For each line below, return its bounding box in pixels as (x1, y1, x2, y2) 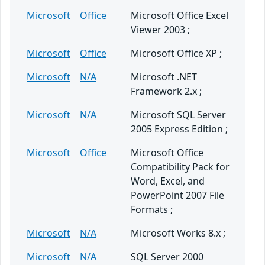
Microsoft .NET (131, 70, 197, 84)
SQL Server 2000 (131, 250, 203, 264)
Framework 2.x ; (131, 85, 202, 98)
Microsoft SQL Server (131, 108, 226, 122)
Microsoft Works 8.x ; (131, 227, 225, 240)
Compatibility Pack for (131, 160, 230, 174)
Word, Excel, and (131, 174, 205, 188)
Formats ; (131, 203, 173, 216)
